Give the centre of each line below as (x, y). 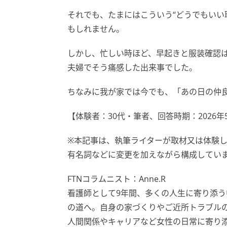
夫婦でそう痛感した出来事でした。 (132, 67)
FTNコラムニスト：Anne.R (117, 179)
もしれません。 (96, 29)
